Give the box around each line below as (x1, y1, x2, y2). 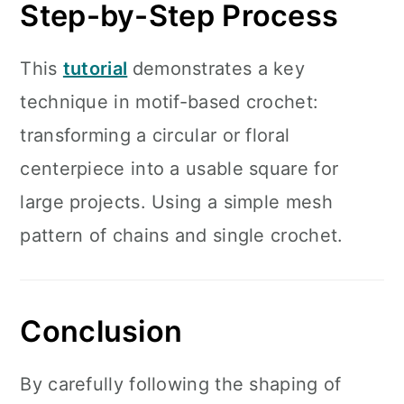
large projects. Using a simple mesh (20, 191, 333, 213)
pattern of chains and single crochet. (20, 225, 344, 246)
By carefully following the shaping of (20, 373, 342, 395)
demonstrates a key (132, 58, 306, 79)
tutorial (62, 58, 128, 79)
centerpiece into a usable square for (20, 158, 339, 179)
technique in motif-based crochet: (20, 91, 319, 113)
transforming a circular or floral (20, 124, 290, 146)
